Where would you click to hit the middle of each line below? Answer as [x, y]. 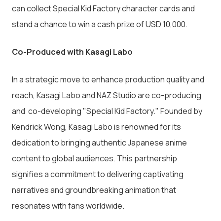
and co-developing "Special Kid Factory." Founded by [107, 111]
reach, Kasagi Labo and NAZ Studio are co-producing [107, 95]
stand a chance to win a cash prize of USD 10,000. [100, 24]
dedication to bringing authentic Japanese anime [99, 143]
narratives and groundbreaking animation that [94, 190]
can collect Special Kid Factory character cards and [103, 9]
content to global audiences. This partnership [94, 159]
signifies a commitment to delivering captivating [98, 174]
